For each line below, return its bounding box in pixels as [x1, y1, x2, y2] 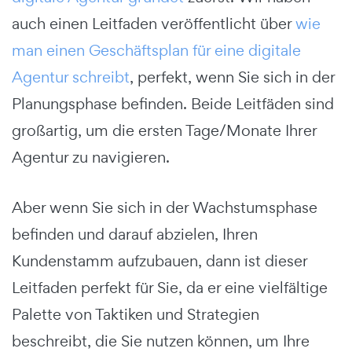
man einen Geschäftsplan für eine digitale [12, 39, 301, 60]
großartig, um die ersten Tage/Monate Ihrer [12, 119, 317, 141]
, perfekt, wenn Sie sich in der [130, 66, 335, 87]
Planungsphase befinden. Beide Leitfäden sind [12, 93, 334, 114]
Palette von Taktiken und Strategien [12, 303, 259, 324]
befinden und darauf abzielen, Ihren [12, 223, 258, 244]
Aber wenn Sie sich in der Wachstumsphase [12, 196, 317, 218]
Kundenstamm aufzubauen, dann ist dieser [12, 250, 307, 271]
